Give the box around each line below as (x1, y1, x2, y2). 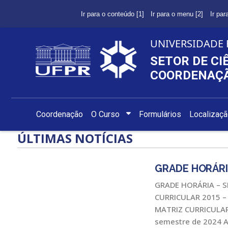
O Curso (91, 109, 120, 120)
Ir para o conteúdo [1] (80, 10, 144, 18)
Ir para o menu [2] (151, 10, 204, 18)
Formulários (139, 109, 182, 120)
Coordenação (36, 109, 83, 120)
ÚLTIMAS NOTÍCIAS (17, 130, 133, 147)
